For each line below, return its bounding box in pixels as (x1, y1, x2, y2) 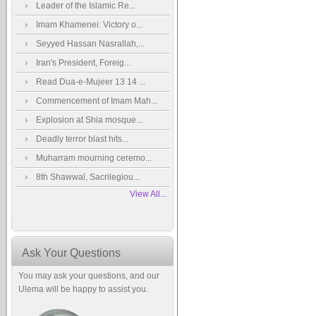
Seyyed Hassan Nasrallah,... (36, 39, 145, 49)
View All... (130, 189, 166, 199)
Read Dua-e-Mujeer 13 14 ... (36, 77, 145, 87)
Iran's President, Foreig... (36, 58, 130, 68)
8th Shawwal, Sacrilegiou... (36, 172, 140, 182)
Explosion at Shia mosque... (36, 115, 142, 125)
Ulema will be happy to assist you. (18, 284, 148, 294)
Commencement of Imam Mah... (36, 96, 157, 106)
